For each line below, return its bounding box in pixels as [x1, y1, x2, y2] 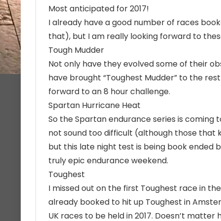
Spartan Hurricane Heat [48, 100, 141, 111]
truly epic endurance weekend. [48, 155, 168, 166]
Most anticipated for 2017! [48, 3, 149, 14]
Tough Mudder [48, 44, 104, 56]
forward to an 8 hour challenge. [48, 86, 170, 97]
